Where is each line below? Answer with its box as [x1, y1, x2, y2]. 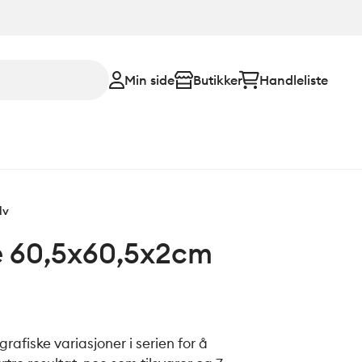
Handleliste [259, 71, 328, 88]
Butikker [193, 71, 242, 88]
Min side [124, 71, 175, 88]
